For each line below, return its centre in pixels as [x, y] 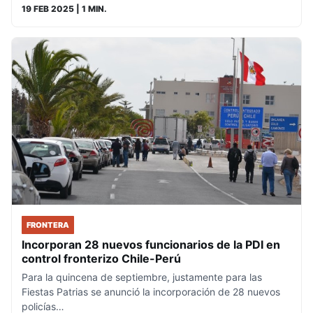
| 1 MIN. [90, 8]
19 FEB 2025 [48, 8]
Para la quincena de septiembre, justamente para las [142, 277]
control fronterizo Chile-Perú [101, 258]
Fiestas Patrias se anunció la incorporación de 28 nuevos [151, 291]
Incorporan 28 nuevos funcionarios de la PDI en [151, 244]
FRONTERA [48, 225]
